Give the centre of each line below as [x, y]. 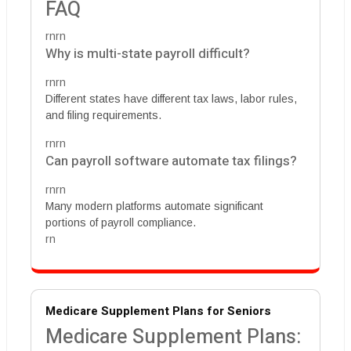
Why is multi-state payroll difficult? [148, 54]
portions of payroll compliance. [121, 223]
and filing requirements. [103, 115]
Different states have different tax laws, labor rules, [171, 99]
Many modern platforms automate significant [154, 206]
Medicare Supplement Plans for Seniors [158, 311]
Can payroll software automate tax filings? [171, 161]
